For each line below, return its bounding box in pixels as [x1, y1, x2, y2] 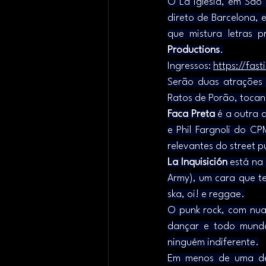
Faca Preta [167, 109, 215, 119]
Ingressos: [167, 61, 213, 71]
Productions [167, 45, 220, 55]
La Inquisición [167, 157, 227, 167]
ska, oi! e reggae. [167, 189, 245, 199]
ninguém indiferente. [167, 237, 259, 248]
